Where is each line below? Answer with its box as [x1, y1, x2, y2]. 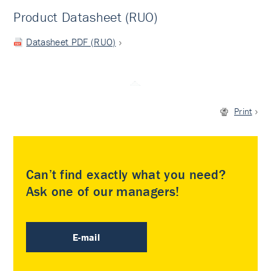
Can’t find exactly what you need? [25, 166, 226, 183]
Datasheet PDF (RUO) [26, 36, 116, 48]
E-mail [73, 231, 100, 243]
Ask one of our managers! [25, 183, 180, 200]
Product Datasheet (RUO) [13, 9, 158, 25]
